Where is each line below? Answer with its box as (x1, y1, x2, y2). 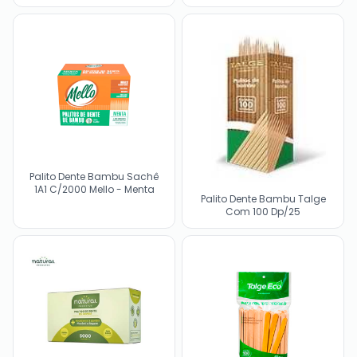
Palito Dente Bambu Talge (200, 192, 326, 206)
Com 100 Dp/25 (226, 205, 300, 219)
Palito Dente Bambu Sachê (29, 169, 159, 183)
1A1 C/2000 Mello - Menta (33, 182, 155, 196)
